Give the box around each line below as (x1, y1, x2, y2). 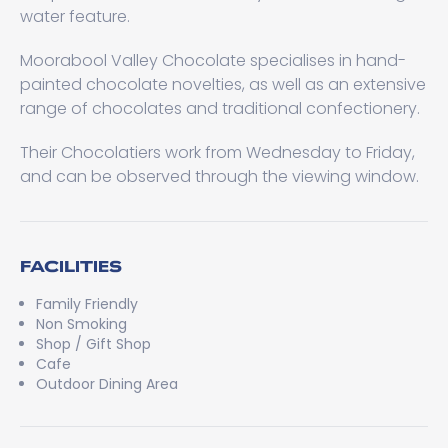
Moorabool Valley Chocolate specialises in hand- (20, 49, 406, 72)
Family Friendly (36, 294, 138, 314)
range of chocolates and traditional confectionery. (20, 97, 420, 120)
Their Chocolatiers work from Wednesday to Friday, (20, 141, 415, 164)
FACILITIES (20, 255, 122, 276)
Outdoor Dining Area (36, 374, 178, 394)
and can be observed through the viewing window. (20, 165, 419, 188)
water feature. (20, 5, 130, 28)
